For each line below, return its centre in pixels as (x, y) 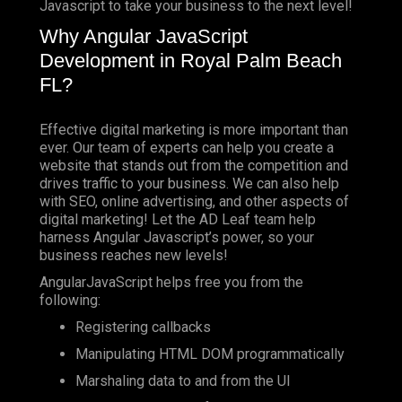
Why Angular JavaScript (144, 37)
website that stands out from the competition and (194, 165)
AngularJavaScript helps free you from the (171, 282)
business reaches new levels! (134, 255)
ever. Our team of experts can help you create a (187, 147)
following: (70, 300)
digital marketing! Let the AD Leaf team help (178, 219)
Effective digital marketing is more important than (194, 129)
